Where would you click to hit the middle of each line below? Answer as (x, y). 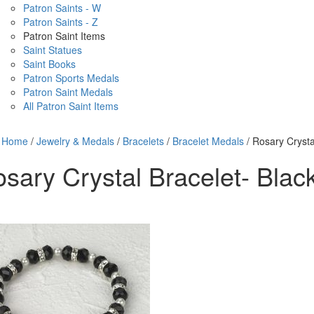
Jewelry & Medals (75, 141)
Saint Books (49, 64)
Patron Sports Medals (71, 78)
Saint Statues (53, 50)
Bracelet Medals (208, 141)
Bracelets (143, 141)
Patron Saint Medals (68, 92)
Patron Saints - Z (61, 22)
